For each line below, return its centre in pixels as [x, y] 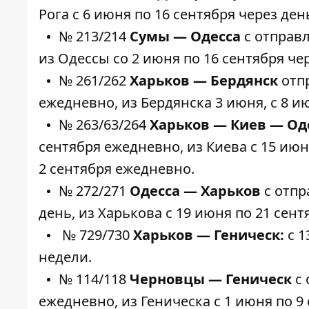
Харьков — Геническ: [209, 235]
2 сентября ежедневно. [117, 169]
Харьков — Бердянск [204, 80]
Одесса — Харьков [195, 191]
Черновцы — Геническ [212, 279]
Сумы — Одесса [183, 36]
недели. [65, 257]
